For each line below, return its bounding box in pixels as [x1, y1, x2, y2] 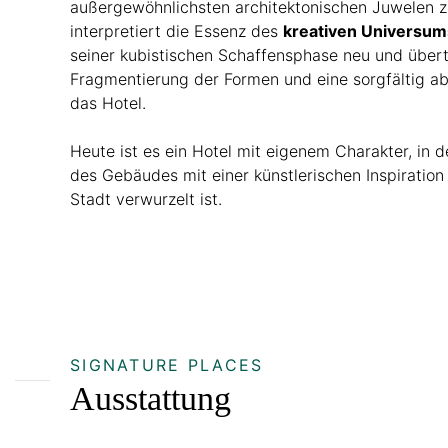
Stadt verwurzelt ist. [70, 188, 222, 209]
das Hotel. [70, 92, 146, 113]
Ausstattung [70, 380, 231, 418]
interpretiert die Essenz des [70, 20, 283, 41]
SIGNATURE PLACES [70, 355, 264, 376]
